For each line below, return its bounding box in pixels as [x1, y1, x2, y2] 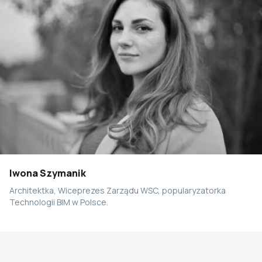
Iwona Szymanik [9, 167, 86, 180]
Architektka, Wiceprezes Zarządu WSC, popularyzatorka [9, 185, 226, 196]
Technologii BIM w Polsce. [9, 196, 108, 208]
